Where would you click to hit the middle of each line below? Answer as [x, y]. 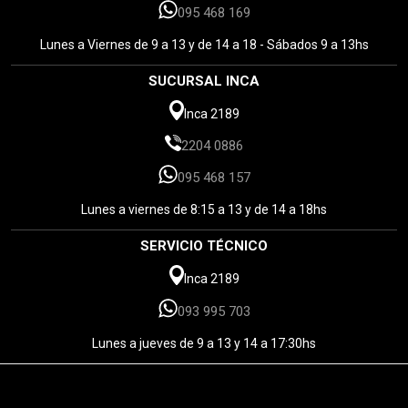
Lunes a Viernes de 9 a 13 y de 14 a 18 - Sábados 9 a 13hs [204, 45]
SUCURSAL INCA [204, 82]
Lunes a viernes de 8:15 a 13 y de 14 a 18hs [204, 210]
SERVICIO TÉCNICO [204, 246]
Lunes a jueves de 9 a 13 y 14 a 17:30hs [204, 343]
